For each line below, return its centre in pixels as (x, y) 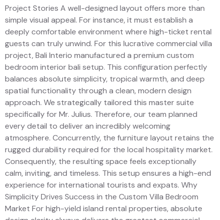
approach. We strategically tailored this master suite (99, 103)
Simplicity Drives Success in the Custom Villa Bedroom (102, 197)
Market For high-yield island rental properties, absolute (104, 209)
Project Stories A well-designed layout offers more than (105, 8)
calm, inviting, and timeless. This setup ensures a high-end (108, 173)
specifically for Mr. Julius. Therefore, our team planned (101, 114)
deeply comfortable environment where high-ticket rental (108, 32)
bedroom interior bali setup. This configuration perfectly (106, 67)
